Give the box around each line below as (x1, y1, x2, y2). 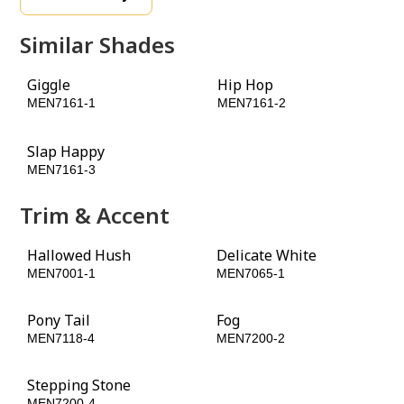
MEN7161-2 (217, 96, 286, 110)
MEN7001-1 (27, 266, 96, 280)
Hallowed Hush (27, 245, 132, 265)
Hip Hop (217, 75, 273, 95)
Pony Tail (27, 310, 91, 330)
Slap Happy (27, 142, 106, 161)
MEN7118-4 (27, 331, 96, 345)
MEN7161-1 (27, 96, 96, 110)
